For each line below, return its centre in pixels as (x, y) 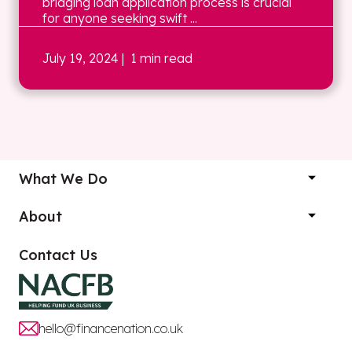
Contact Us (58, 255)
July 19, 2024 (81, 58)
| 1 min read (156, 58)
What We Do (63, 178)
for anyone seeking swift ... (120, 18)
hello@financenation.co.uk (110, 329)
